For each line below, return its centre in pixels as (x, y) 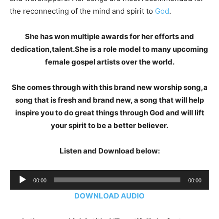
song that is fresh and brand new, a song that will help (109, 100)
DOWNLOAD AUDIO (109, 196)
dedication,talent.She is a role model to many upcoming (109, 49)
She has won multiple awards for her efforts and (109, 36)
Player (20, 188)
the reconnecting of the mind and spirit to (82, 11)
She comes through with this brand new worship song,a (109, 87)
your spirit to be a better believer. (109, 125)
